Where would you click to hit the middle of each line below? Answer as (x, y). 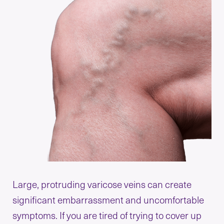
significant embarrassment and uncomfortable (108, 199)
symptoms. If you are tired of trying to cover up (107, 215)
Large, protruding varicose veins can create (102, 184)
